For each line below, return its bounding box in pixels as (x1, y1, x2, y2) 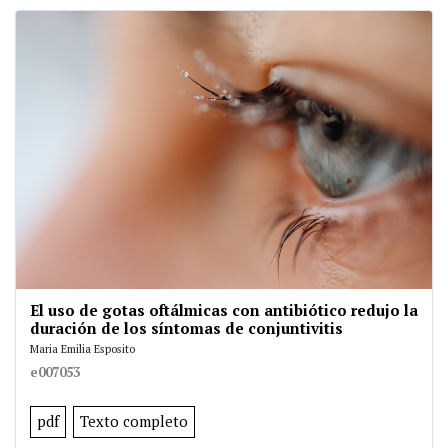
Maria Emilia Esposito (30, 340, 135, 356)
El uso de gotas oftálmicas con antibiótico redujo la (30, 299, 418, 320)
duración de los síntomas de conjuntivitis (30, 317, 343, 338)
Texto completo (80, 411, 188, 431)
